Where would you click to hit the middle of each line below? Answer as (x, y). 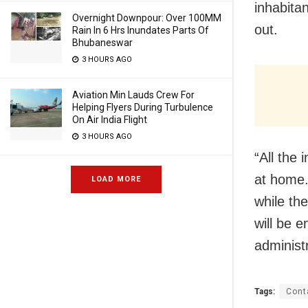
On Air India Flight (110, 120)
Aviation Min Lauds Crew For (133, 95)
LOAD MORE (116, 179)
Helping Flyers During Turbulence (143, 107)
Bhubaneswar (102, 43)
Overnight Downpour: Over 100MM (147, 18)
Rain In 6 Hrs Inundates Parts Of (141, 30)
